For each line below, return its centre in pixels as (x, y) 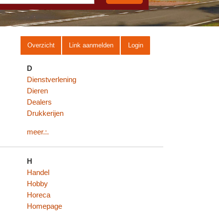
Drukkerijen (45, 113)
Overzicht (41, 45)
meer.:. (38, 132)
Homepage (45, 207)
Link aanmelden (91, 45)
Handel (38, 173)
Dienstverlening (52, 79)
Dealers (40, 102)
